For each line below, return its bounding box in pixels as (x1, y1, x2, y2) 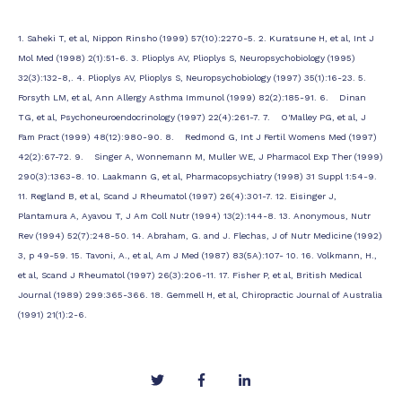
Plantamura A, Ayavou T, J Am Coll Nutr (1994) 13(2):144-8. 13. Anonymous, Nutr (18, 210, 371, 221)
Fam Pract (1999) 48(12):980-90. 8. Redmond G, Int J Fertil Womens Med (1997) (18, 131, 377, 142)
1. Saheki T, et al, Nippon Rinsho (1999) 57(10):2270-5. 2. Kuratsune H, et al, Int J (18, 32, 374, 43)
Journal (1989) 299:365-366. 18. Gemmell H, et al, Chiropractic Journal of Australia (18, 289, 382, 300)
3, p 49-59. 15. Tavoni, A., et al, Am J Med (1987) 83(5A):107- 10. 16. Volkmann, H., (18, 249, 377, 260)
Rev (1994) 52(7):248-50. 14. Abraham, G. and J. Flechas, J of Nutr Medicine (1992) (18, 230, 382, 240)
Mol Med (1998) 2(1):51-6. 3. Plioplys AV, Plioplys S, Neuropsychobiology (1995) (18, 52, 355, 63)
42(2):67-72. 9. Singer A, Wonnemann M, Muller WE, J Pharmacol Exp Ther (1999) (18, 151, 383, 162)
